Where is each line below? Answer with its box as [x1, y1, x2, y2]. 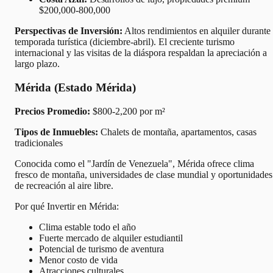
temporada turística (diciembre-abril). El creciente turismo [15, 37, 235, 48]
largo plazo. [15, 58, 60, 69]
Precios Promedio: [15, 105, 90, 116]
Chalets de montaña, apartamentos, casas [98, 126, 257, 137]
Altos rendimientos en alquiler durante [122, 26, 271, 37]
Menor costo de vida [39, 254, 118, 265]
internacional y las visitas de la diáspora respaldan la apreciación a [15, 48, 267, 58]
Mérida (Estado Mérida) [15, 80, 136, 94]
